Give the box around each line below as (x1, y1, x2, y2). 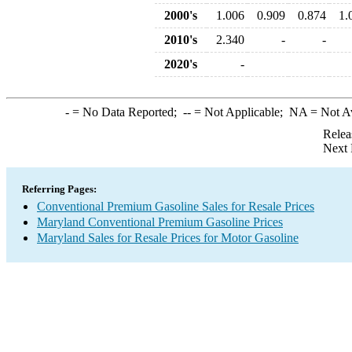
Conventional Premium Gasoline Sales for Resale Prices (37, 200, 314, 213)
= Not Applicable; (190, 105, 289, 119)
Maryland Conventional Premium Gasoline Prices (37, 215, 283, 229)
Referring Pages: (22, 183, 97, 195)
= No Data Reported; (68, 105, 183, 119)
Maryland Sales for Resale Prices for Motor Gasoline (37, 231, 299, 244)
